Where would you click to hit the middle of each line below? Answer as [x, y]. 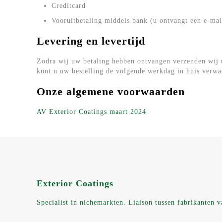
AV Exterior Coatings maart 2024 [91, 112]
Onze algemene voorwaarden [111, 91]
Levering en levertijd [91, 41]
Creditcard [69, 6]
